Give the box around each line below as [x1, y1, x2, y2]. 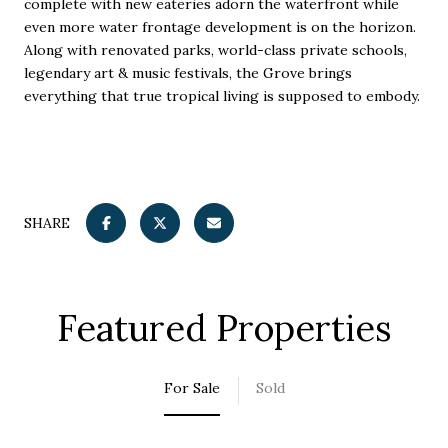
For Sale [163, 378, 220, 397]
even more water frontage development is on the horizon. [24, 17, 416, 36]
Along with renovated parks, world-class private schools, [24, 40, 407, 59]
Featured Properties [56, 305, 392, 352]
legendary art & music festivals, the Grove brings [24, 63, 352, 82]
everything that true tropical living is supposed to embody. [24, 86, 420, 105]
